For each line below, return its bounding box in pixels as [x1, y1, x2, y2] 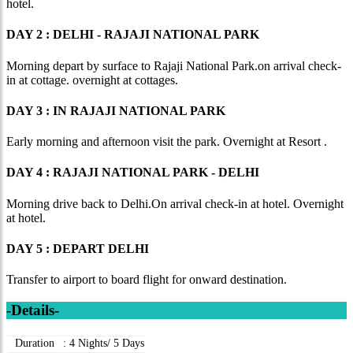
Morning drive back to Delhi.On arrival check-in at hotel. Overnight [6, 196, 344, 210]
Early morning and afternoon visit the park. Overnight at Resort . [6, 135, 327, 149]
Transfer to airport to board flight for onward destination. [6, 273, 287, 287]
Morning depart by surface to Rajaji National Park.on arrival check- [6, 58, 341, 72]
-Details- [6, 301, 59, 318]
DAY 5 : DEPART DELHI [6, 241, 149, 255]
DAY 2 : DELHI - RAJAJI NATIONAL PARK [6, 28, 259, 42]
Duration [14, 336, 54, 349]
